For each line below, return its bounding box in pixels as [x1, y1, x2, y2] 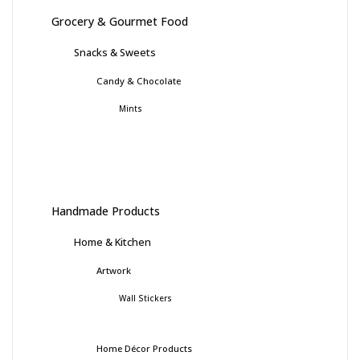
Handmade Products [51, 203, 160, 219]
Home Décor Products [96, 342, 192, 355]
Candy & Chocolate [96, 75, 181, 88]
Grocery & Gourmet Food [51, 14, 188, 30]
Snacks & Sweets [74, 45, 156, 60]
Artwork [96, 264, 131, 277]
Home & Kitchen [74, 235, 151, 250]
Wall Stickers [119, 292, 172, 305]
